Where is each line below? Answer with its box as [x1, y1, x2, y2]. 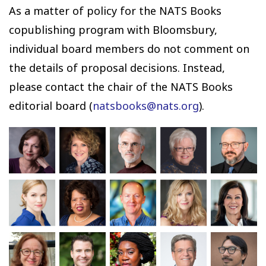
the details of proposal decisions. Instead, [9, 61, 225, 75]
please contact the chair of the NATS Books [9, 80, 233, 94]
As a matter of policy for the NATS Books [9, 4, 221, 18]
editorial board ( [9, 99, 93, 113]
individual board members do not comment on [9, 42, 249, 56]
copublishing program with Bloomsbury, [9, 23, 217, 37]
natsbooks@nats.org [93, 99, 199, 113]
